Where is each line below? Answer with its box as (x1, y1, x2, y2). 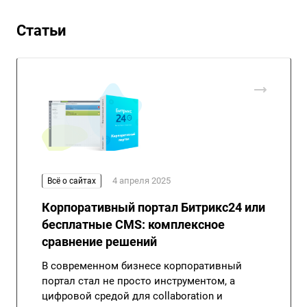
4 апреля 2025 (112, 175, 171, 186)
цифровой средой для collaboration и (42, 290, 223, 303)
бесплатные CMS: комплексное (42, 217, 225, 232)
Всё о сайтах (47, 176, 96, 186)
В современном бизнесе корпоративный (42, 260, 242, 273)
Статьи (16, 22, 66, 40)
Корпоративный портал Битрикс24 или (42, 200, 265, 215)
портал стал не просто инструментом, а (42, 275, 235, 288)
